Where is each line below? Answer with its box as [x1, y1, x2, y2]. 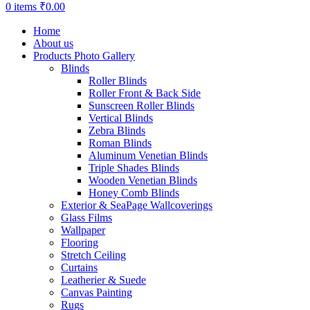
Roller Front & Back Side [89, 86, 201, 99]
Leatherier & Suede [61, 273, 146, 286]
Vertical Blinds [89, 111, 153, 124]
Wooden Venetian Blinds [89, 174, 197, 186]
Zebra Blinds [89, 124, 145, 136]
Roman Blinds [89, 136, 152, 149]
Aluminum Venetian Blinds [89, 149, 208, 161]
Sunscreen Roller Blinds [89, 99, 194, 111]
